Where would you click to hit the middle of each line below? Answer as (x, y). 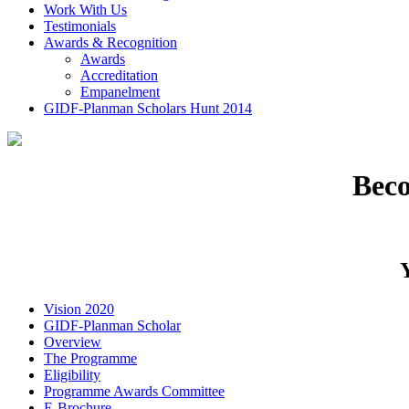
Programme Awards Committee (134, 391)
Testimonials (80, 26)
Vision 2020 (79, 309)
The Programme (90, 358)
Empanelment (120, 91)
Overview (73, 341)
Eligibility (72, 374)
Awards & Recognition (110, 42)
